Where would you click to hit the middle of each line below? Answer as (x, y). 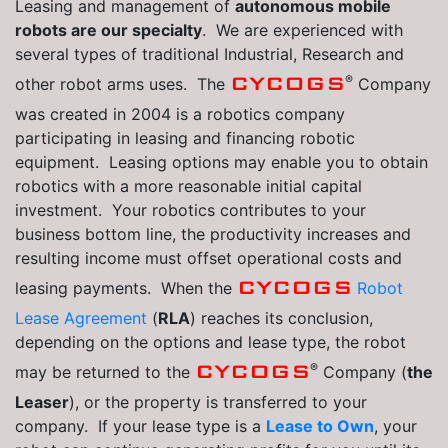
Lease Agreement (81, 318)
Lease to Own (320, 426)
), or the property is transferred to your (218, 402)
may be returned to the (105, 372)
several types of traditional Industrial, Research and (209, 54)
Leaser (42, 402)
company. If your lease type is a (140, 426)
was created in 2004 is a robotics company (180, 114)
